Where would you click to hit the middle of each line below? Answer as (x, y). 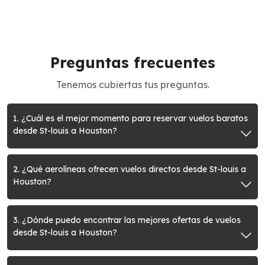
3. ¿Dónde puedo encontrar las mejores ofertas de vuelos (127, 220)
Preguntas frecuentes (132, 62)
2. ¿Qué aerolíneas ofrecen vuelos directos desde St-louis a (130, 169)
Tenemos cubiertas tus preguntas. (132, 85)
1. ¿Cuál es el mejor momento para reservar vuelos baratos (130, 118)
